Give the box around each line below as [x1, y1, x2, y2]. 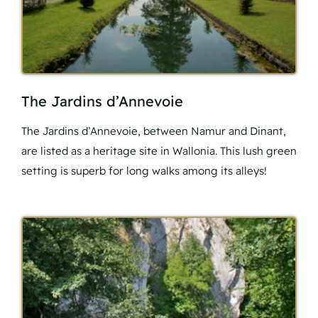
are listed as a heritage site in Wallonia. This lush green [21, 144, 297, 158]
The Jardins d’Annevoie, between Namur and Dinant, [21, 124, 286, 138]
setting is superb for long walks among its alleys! [21, 164, 267, 178]
